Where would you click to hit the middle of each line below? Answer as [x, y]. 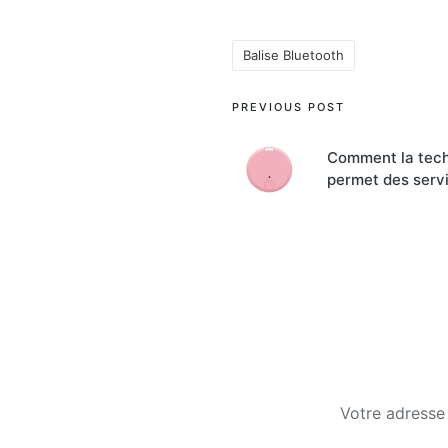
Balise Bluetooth [293, 54]
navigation [305, 151]
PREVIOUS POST [288, 106]
